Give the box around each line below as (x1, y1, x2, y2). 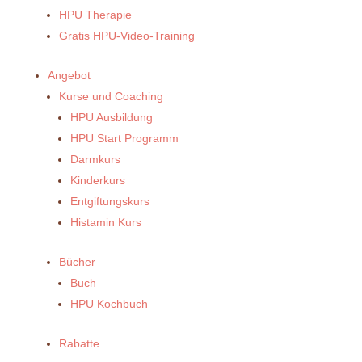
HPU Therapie (58, 8, 132, 22)
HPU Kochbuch (69, 297, 148, 311)
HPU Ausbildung (69, 111, 153, 124)
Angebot (47, 69, 90, 82)
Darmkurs (69, 153, 120, 166)
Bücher (58, 255, 95, 269)
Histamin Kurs (69, 216, 141, 229)
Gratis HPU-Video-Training (58, 29, 195, 43)
